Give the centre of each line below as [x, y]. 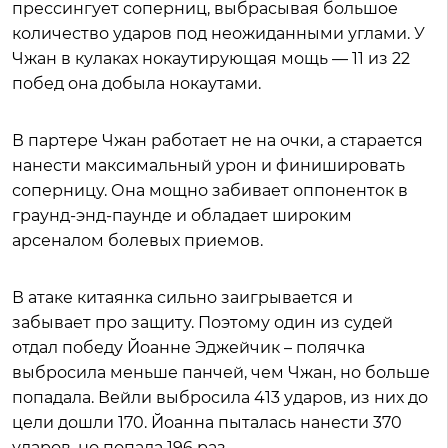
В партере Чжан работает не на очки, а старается [217, 141]
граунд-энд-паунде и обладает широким [182, 216]
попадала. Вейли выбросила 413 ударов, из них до [220, 398]
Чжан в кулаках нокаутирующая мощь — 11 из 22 [211, 59]
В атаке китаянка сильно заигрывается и [182, 298]
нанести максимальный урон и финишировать [208, 166]
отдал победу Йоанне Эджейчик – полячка [188, 348]
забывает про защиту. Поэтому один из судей [202, 323]
